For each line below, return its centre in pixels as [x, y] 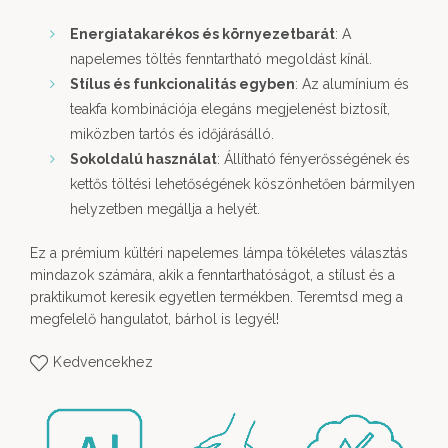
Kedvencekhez [103, 362]
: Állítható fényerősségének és [313, 159]
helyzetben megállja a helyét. [165, 209]
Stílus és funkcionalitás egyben [182, 84]
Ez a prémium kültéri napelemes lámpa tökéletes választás [219, 253]
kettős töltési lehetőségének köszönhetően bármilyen [242, 184]
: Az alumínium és [352, 84]
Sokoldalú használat [143, 159]
